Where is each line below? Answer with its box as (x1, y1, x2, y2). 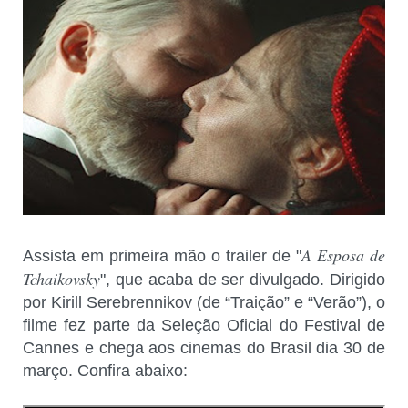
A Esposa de (301, 244, 385, 267)
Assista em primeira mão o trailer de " (23, 247, 301, 266)
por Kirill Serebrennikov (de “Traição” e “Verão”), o (23, 293, 385, 312)
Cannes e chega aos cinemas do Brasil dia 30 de (23, 339, 385, 358)
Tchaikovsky (23, 268, 100, 291)
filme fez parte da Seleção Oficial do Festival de (23, 316, 385, 335)
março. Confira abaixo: (23, 362, 188, 381)
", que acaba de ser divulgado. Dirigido (100, 270, 385, 290)
